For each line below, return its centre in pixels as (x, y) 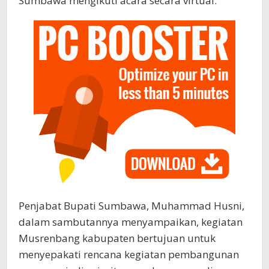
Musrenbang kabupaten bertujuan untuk (117, 238)
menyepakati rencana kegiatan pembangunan (129, 254)
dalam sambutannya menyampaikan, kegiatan (131, 222)
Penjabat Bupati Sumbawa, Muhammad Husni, (131, 205)
